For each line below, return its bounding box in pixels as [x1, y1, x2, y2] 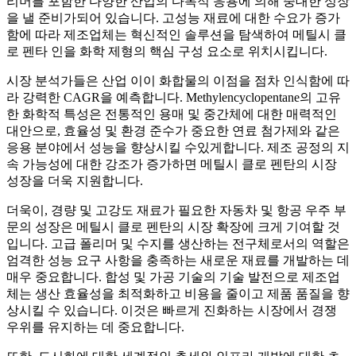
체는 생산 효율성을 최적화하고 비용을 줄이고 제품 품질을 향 [6, 287, 350, 301]
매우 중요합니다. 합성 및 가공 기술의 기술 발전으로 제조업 [6, 270, 340, 284]
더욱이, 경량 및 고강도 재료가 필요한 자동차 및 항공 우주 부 [6, 203, 346, 218]
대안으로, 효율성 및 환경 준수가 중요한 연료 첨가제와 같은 [6, 124, 340, 138]
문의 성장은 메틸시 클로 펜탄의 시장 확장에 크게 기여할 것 [6, 220, 340, 234]
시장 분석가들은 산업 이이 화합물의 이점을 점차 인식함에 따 [6, 74, 350, 88]
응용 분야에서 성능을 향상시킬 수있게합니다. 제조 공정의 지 [6, 141, 350, 155]
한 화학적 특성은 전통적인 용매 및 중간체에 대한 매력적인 [6, 107, 337, 122]
